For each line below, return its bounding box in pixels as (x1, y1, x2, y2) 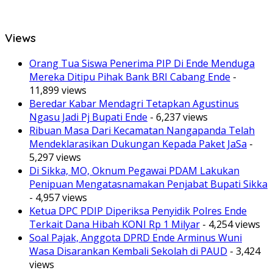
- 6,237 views (147, 110, 208, 124)
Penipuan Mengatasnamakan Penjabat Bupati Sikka (29, 177, 268, 191)
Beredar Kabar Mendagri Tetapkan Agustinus (29, 97, 239, 111)
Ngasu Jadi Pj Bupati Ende (29, 110, 147, 124)
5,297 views (29, 151, 81, 165)
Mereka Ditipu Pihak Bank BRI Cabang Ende (29, 70, 230, 84)
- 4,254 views (200, 218, 260, 232)
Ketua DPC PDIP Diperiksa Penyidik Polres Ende (29, 204, 247, 218)
